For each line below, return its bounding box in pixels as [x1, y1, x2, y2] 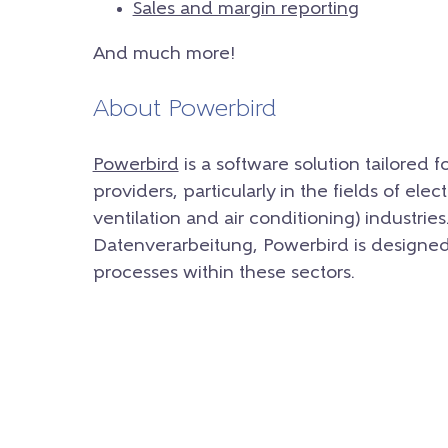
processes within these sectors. [92, 263, 355, 283]
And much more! [92, 44, 235, 64]
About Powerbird [92, 97, 276, 122]
